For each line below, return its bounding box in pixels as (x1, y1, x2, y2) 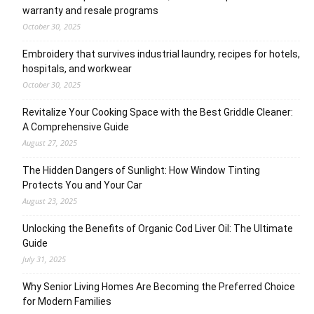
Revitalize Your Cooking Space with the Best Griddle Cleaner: (22, 106, 293, 118)
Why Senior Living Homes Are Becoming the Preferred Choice (22, 280, 295, 292)
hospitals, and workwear (22, 62, 132, 74)
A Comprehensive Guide (22, 121, 129, 132)
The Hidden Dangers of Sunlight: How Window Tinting (22, 164, 260, 176)
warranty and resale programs (22, 4, 158, 16)
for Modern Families (22, 295, 111, 307)
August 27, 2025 (22, 137, 77, 148)
